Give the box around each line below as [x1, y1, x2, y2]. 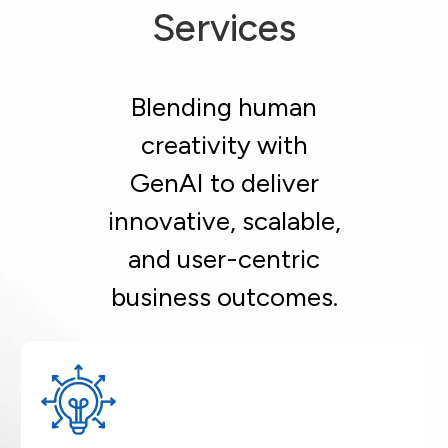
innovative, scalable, [107, 204, 341, 237]
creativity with [140, 128, 308, 161]
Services [152, 4, 296, 51]
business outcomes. [110, 280, 338, 313]
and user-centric [128, 242, 320, 275]
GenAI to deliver [129, 166, 319, 199]
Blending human [131, 90, 317, 123]
